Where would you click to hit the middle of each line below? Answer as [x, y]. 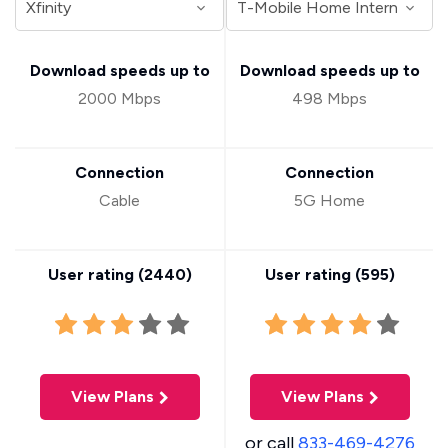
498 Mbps [329, 98]
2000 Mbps [119, 98]
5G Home [329, 200]
